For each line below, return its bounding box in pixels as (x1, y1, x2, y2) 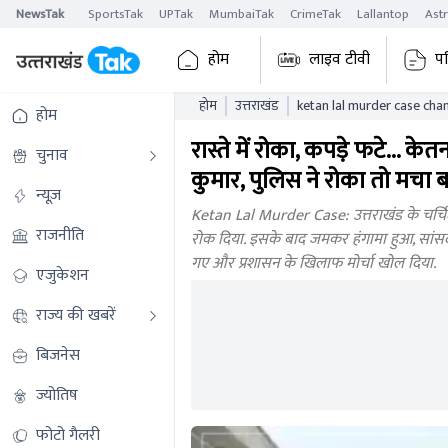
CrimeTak (290, 2, 341, 25)
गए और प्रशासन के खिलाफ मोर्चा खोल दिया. (190, 250, 436, 277)
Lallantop (357, 2, 409, 25)
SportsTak (88, 2, 143, 25)
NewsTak (16, 2, 64, 25)
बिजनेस (36, 342, 80, 369)
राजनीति (36, 222, 84, 249)
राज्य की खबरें (36, 302, 116, 329)
